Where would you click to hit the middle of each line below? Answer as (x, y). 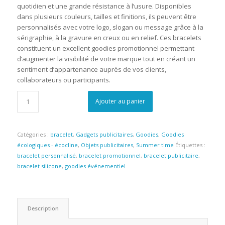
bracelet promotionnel (109, 155)
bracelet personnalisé (46, 155)
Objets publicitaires (107, 145)
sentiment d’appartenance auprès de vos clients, (91, 69)
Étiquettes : (190, 145)
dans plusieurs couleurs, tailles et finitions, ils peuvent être (106, 16)
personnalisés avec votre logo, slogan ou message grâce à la (110, 27)
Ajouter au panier (121, 101)
